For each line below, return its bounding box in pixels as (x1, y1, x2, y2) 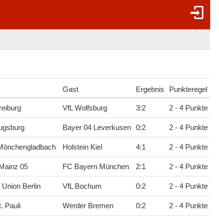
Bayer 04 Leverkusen (62, 124, 131, 132)
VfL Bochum (62, 182, 102, 191)
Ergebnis (135, 86, 164, 94)
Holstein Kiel (62, 143, 102, 152)
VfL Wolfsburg (62, 104, 107, 112)
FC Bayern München (62, 163, 129, 171)
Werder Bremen (62, 202, 113, 210)
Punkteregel (169, 86, 207, 94)
